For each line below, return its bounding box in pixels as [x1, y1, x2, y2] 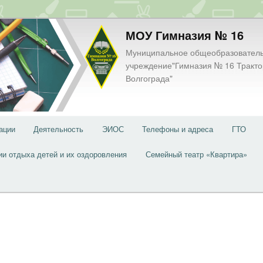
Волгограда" [126, 72, 173, 84]
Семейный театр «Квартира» [145, 149, 247, 160]
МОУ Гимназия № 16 [126, 26, 244, 43]
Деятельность [33, 123, 84, 134]
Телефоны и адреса [142, 123, 214, 134]
